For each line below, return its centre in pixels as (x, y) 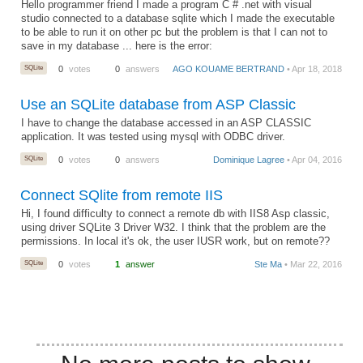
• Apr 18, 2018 (314, 68)
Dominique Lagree (249, 159)
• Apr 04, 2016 (314, 159)
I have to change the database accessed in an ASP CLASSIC (167, 123)
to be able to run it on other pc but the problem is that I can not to (175, 32)
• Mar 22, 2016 (312, 264)
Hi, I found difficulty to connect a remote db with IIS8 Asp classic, (176, 214)
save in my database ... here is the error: (117, 46)
